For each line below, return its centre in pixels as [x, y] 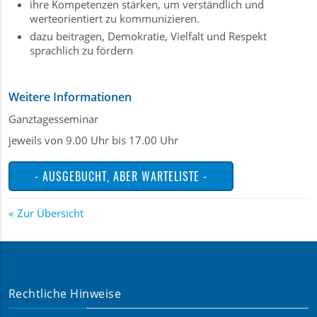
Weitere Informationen [70, 97]
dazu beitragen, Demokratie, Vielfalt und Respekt [148, 36]
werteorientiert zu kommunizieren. [115, 18]
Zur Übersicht [50, 213]
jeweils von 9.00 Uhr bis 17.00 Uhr [93, 140]
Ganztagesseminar [53, 119]
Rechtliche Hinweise [65, 294]
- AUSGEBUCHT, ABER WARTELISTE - [121, 176]
